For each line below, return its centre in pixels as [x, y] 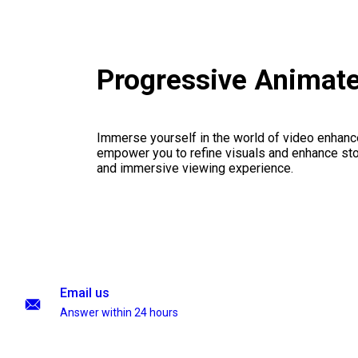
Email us [85, 293]
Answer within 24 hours [119, 312]
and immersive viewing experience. [195, 169]
